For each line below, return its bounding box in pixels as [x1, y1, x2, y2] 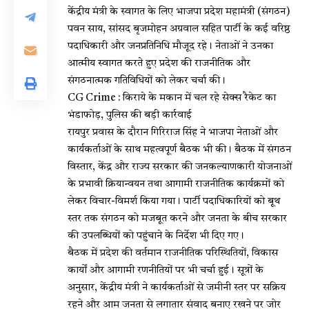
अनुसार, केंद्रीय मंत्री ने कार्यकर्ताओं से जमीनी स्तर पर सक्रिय [68, 282, 286, 293]
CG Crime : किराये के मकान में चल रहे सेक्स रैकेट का [68, 92, 276, 103]
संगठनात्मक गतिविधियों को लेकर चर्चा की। [68, 75, 226, 86]
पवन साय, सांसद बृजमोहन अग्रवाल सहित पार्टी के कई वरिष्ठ [68, 23, 290, 34]
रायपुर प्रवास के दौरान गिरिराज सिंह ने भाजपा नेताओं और [68, 127, 278, 138]
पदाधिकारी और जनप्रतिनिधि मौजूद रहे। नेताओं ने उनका [68, 41, 273, 52]
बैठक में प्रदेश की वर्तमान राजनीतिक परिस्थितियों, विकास [68, 248, 278, 259]
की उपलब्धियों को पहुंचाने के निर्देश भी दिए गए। [68, 230, 244, 241]
